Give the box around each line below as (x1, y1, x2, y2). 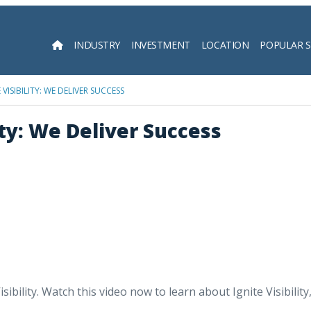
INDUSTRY (74, 37, 120, 51)
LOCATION (201, 37, 249, 51)
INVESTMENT (131, 37, 190, 51)
